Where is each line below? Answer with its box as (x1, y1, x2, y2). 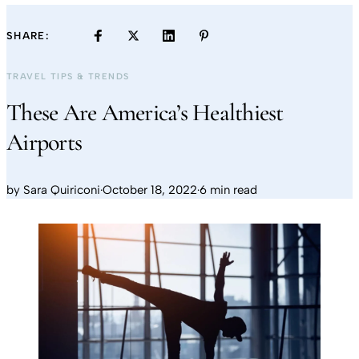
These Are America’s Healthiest (6, 98, 284, 127)
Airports (6, 127, 82, 157)
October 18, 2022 (103, 183, 197, 197)
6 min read (200, 183, 257, 197)
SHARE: (6, 29, 49, 42)
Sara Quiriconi (23, 183, 100, 197)
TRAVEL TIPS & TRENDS (6, 71, 130, 82)
